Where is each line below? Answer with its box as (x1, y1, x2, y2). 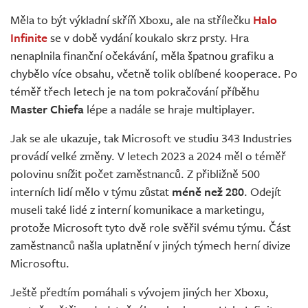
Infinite (10, 29, 47, 47)
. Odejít (244, 183, 281, 201)
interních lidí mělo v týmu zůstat (10, 183, 172, 201)
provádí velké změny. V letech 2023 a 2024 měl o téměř (10, 147, 286, 165)
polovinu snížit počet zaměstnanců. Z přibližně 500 (10, 165, 260, 183)
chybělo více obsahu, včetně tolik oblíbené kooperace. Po (10, 65, 298, 82)
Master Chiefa (10, 100, 84, 118)
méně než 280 (172, 183, 244, 201)
